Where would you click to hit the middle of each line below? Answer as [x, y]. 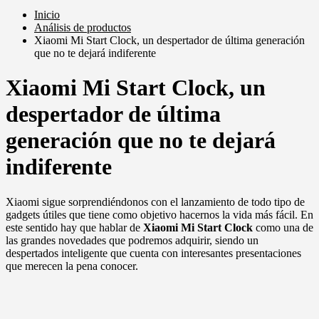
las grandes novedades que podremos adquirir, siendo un [132, 240]
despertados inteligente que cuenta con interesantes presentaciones [153, 253]
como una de [283, 227]
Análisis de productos [83, 27]
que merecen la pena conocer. [72, 266]
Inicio [47, 15]
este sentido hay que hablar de [74, 227]
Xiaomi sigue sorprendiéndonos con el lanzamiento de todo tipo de [155, 202]
